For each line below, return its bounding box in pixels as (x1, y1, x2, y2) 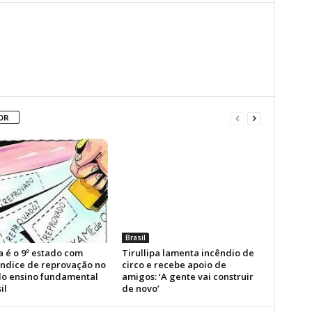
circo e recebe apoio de (121, 258, 226, 271)
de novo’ (121, 282, 159, 295)
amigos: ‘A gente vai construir (121, 270, 253, 283)
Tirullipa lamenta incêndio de (121, 247, 254, 259)
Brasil (125, 233, 146, 242)
